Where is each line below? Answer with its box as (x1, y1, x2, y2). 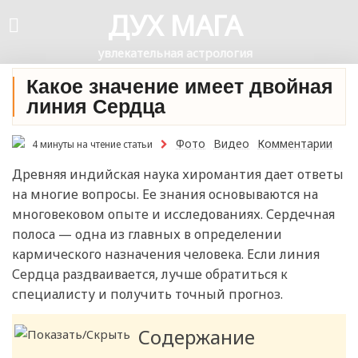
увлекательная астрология (97, 45, 253, 61)
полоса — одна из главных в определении (12, 225, 282, 244)
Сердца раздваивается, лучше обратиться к (12, 265, 288, 284)
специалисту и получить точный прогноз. (12, 285, 283, 304)
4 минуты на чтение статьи (30, 137, 153, 151)
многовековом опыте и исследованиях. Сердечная (12, 205, 335, 224)
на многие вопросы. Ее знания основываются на (12, 185, 318, 204)
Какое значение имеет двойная (26, 75, 333, 97)
